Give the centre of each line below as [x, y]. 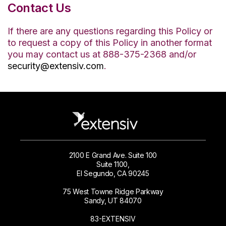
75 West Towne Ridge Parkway [113, 192]
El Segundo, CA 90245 [113, 174]
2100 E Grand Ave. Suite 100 [113, 155]
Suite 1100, [113, 164]
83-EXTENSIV [113, 219]
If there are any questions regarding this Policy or [110, 31]
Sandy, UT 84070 [113, 201]
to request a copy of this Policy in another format [110, 42]
